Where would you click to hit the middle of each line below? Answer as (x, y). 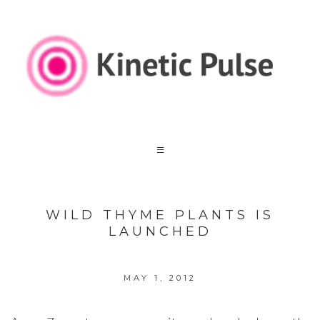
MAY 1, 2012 (160, 278)
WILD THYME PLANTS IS (160, 215)
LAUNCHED (160, 231)
